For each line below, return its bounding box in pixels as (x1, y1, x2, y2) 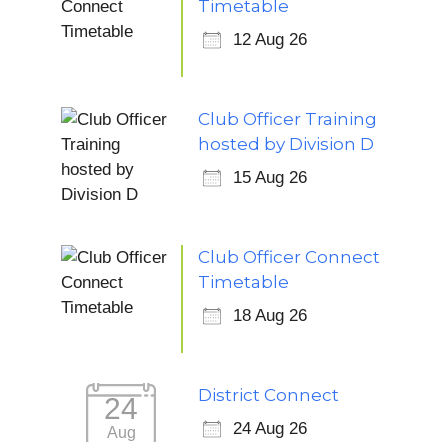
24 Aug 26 (233, 419, 307, 438)
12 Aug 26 (233, 30, 307, 49)
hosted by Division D (198, 134, 374, 154)
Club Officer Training (198, 109, 377, 129)
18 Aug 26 (233, 306, 307, 325)
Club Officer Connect (198, 247, 380, 267)
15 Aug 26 (233, 168, 307, 187)
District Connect (198, 385, 339, 405)
